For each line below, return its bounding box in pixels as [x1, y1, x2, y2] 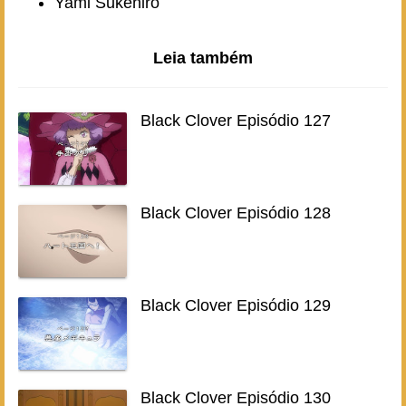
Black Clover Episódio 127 [140, 111, 331, 130]
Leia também [153, 49, 253, 68]
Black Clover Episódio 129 [140, 296, 331, 315]
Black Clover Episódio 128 [140, 204, 331, 223]
